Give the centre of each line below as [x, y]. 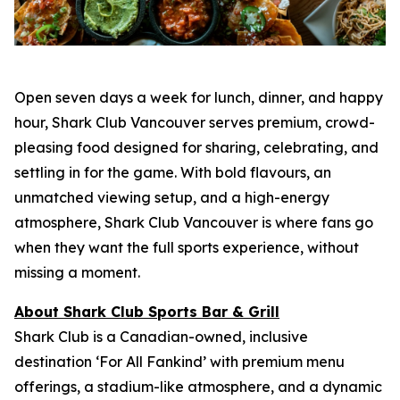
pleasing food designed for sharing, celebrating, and [196, 147]
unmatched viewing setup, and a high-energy [172, 197]
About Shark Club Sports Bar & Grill [147, 311]
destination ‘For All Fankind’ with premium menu [179, 361]
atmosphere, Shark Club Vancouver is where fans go [194, 222]
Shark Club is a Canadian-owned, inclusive [161, 336]
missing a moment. [77, 272]
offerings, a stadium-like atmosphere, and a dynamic [198, 386]
